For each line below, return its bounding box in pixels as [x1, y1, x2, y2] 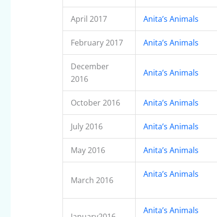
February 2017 [70, 37, 123, 48]
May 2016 [70, 145, 105, 156]
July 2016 [70, 121, 103, 132]
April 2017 [70, 14, 107, 25]
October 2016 [70, 97, 120, 108]
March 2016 [70, 175, 113, 186]
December [70, 61, 109, 72]
